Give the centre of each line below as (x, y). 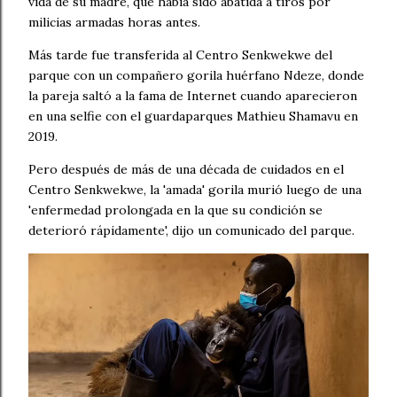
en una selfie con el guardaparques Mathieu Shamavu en (193, 116)
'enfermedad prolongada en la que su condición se (175, 210)
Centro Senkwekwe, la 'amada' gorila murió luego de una (195, 190)
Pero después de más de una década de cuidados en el (186, 169)
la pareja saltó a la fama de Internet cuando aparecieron (193, 96)
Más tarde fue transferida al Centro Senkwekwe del (180, 55)
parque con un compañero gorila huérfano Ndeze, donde (196, 75)
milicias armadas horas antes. (114, 22)
